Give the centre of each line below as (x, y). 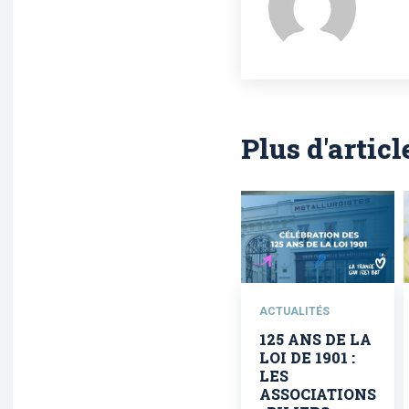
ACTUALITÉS (294, 311)
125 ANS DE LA (315, 339)
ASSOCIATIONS (318, 393)
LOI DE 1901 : (307, 357)
